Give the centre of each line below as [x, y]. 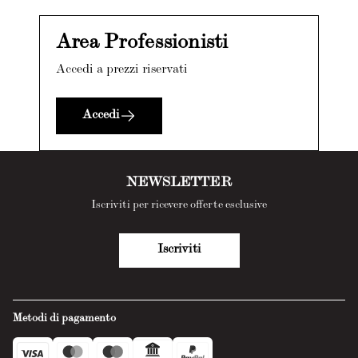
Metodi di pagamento [64, 319]
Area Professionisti [142, 44]
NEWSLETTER [179, 184]
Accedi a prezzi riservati [122, 70]
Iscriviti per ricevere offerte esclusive [179, 205]
